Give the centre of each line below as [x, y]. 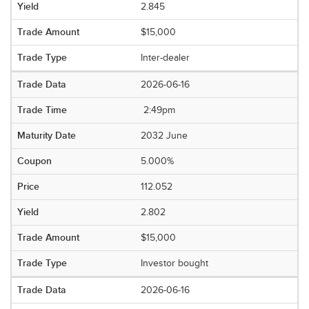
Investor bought [175, 263]
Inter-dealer [166, 58]
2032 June [165, 136]
